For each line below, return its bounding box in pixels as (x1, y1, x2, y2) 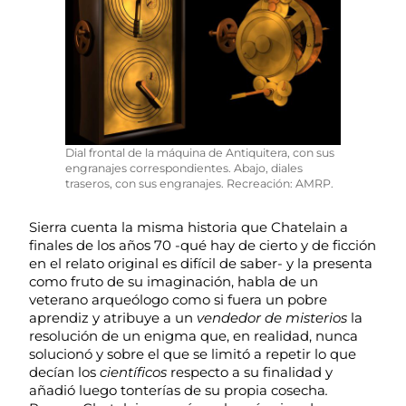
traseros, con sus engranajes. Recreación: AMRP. (65, 177, 333, 191)
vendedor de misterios (197, 309, 347, 327)
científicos (100, 363, 170, 382)
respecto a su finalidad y (170, 363, 333, 382)
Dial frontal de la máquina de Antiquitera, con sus (65, 146, 334, 160)
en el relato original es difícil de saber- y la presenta (29, 255, 372, 273)
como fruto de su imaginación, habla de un (29, 273, 318, 291)
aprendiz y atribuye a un (29, 309, 197, 327)
